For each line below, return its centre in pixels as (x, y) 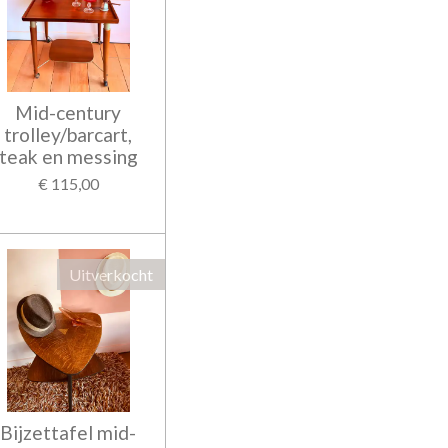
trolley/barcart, (68, 134)
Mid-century (68, 112)
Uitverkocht (111, 274)
